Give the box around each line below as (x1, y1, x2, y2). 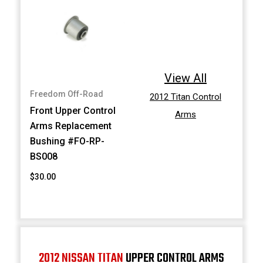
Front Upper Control (30, 104, 116, 116)
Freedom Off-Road (30, 89, 104, 99)
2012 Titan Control (150, 91, 221, 102)
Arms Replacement (30, 120, 112, 131)
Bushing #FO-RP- (30, 135, 105, 147)
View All (164, 70, 207, 85)
